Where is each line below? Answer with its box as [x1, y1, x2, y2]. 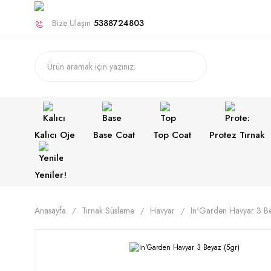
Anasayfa [34, 204, 66, 217]
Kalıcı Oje [34, 128, 75, 142]
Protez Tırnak [209, 128, 265, 142]
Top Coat [153, 128, 191, 142]
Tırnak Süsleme [82, 204, 134, 217]
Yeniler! [34, 168, 67, 182]
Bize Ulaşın [52, 17, 91, 30]
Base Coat [93, 128, 135, 142]
